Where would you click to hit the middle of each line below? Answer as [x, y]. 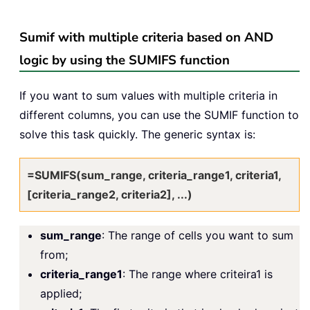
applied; [61, 293]
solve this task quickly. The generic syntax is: [137, 134]
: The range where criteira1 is [198, 274]
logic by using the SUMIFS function [125, 60]
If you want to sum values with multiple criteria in [148, 95]
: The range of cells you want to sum [198, 235]
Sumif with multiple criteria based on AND [146, 37]
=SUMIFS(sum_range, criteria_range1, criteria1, [154, 175]
